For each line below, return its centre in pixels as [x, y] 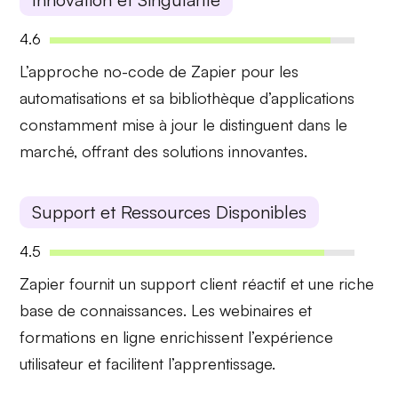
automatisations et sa [95, 97]
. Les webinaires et [248, 310]
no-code [134, 71]
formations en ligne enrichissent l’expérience [177, 337]
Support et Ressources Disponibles [170, 212]
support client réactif [214, 284]
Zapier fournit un [80, 284]
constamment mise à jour [109, 124]
